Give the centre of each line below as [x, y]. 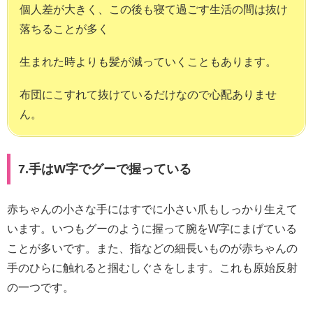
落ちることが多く [64, 29]
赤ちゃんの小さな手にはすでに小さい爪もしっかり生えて [152, 210]
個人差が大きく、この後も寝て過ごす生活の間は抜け [154, 9]
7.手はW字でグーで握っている [104, 169]
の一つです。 [41, 288]
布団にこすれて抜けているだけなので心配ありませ [148, 95]
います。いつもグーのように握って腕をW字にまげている [152, 229]
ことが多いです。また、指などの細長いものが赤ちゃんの [152, 249]
